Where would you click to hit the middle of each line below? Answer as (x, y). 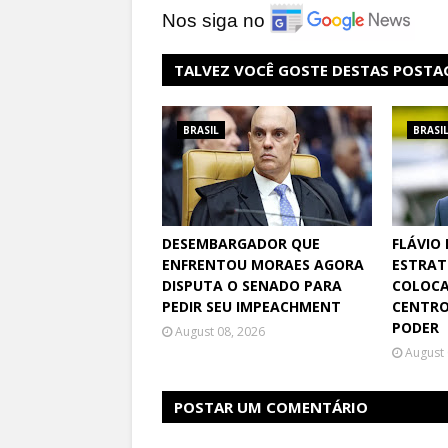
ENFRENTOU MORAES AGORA (263, 265)
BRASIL (201, 130)
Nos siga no (213, 21)
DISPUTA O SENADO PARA (252, 286)
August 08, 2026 (220, 332)
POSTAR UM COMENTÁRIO (271, 407)
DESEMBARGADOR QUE (241, 244)
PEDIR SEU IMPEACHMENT (251, 307)
